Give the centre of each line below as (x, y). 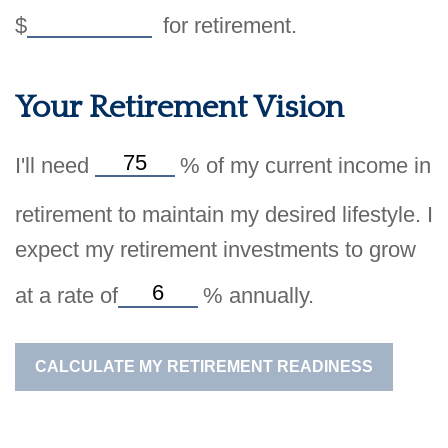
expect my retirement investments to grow (215, 249)
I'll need (55, 165)
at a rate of (66, 296)
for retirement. (227, 26)
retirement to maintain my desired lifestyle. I (224, 214)
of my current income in (315, 165)
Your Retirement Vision (179, 107)
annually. (268, 296)
